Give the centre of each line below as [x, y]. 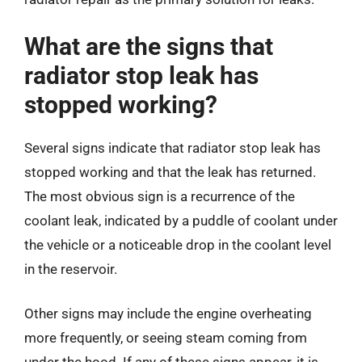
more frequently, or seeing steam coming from [166, 338]
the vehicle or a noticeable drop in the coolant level [178, 244]
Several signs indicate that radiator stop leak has [173, 147]
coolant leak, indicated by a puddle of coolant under [181, 220]
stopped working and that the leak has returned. [170, 172]
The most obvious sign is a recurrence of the [160, 196]
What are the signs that [149, 46]
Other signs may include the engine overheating [168, 314]
